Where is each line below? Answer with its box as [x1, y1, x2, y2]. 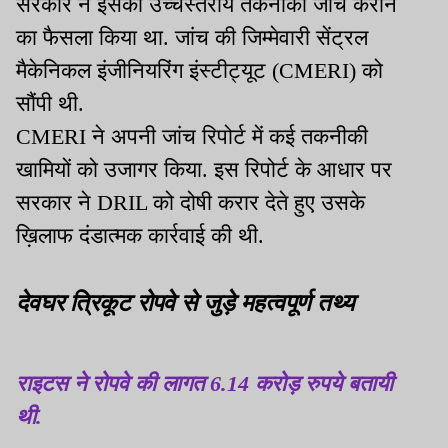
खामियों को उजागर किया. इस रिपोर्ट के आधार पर [16, 157, 392, 183]
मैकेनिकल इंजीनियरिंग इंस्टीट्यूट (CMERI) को [16, 58, 383, 84]
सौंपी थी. [16, 91, 90, 117]
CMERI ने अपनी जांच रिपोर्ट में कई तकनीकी [16, 124, 368, 150]
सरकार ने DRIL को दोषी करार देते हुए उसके [16, 190, 365, 216]
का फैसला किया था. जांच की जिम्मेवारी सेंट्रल [16, 25, 368, 51]
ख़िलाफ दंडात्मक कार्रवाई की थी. [16, 223, 264, 249]
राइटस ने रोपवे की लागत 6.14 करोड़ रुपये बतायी [16, 371, 393, 397]
